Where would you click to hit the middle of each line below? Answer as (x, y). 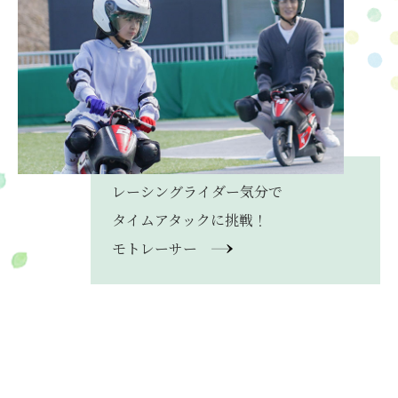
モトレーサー (154, 249)
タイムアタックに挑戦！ (189, 220)
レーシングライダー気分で (197, 192)
